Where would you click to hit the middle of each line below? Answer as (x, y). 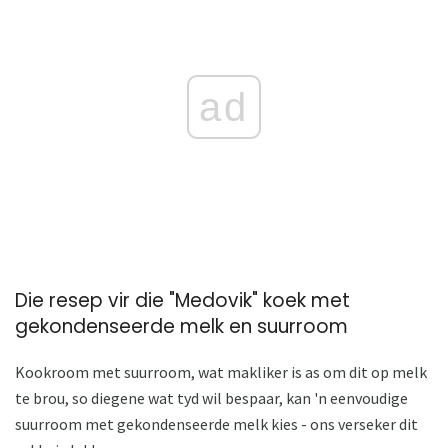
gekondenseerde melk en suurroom (181, 327)
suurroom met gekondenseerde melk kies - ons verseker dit (216, 423)
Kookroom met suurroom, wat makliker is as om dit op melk (221, 371)
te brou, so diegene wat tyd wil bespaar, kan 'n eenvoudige (211, 397)
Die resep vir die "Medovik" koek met (182, 301)
